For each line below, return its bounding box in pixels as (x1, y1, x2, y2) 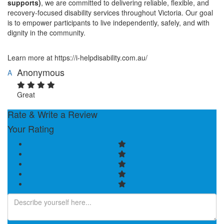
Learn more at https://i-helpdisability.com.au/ (7, 52, 147, 63)
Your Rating (7, 122, 54, 135)
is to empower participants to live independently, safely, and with (7, 17, 209, 28)
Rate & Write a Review (7, 107, 97, 121)
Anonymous (17, 65, 64, 79)
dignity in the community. (7, 27, 87, 38)
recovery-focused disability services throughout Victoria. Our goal (7, 7, 213, 18)
